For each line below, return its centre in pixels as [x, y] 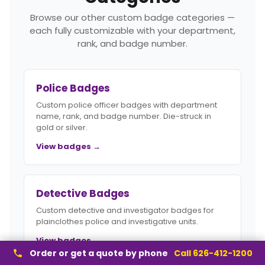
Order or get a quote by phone [99, 253]
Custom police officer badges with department [127, 105]
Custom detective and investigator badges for [125, 211]
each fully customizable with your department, [132, 31]
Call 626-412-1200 [213, 253]
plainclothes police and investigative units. [117, 222]
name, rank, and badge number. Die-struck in [124, 117]
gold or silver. [62, 128]
